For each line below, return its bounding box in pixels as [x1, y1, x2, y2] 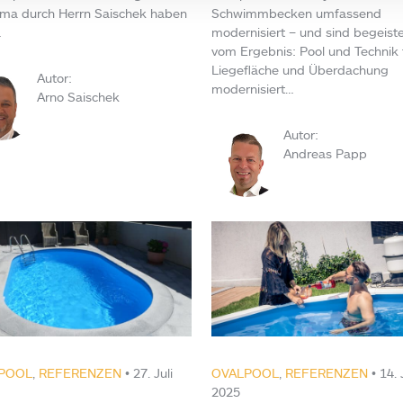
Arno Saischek [37, 88, 121, 104]
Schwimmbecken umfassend [210, 5, 381, 22]
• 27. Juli [121, 365, 174, 381]
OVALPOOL [210, 365, 279, 381]
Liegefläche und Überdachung [210, 62, 389, 78]
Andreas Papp [282, 146, 367, 162]
